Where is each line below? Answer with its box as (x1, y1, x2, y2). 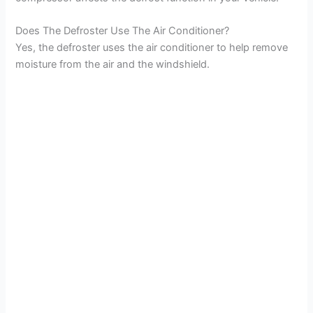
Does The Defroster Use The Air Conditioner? (15, 24, 230, 38)
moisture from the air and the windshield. (15, 58, 210, 71)
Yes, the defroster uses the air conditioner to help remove (15, 41, 289, 54)
